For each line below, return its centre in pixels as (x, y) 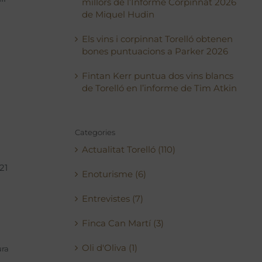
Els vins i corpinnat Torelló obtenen (158, 39)
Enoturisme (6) (114, 174)
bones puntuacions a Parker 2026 (155, 51)
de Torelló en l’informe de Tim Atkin (160, 88)
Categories (95, 132)
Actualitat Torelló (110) (129, 149)
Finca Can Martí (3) (123, 223)
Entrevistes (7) (113, 199)
